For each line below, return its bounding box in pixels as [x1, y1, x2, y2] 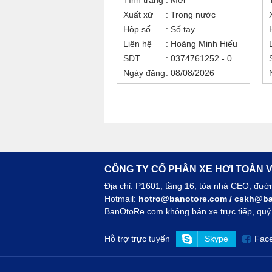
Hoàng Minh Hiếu [171, 39, 237, 49]
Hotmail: [104, 193, 138, 203]
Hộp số [123, 24, 151, 35]
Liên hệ [123, 39, 152, 49]
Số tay [168, 24, 195, 35]
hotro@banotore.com [138, 193, 227, 203]
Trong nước [168, 10, 216, 20]
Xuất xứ [123, 10, 153, 20]
